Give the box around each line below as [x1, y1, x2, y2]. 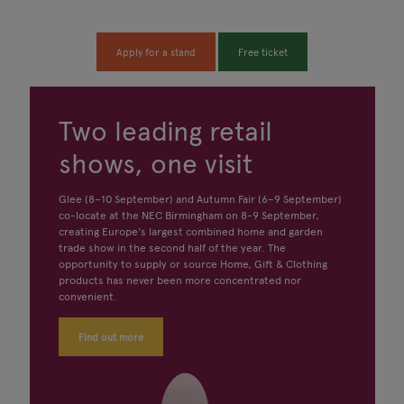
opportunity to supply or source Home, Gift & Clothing [58, 258, 327, 271]
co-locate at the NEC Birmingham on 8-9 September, [58, 209, 319, 223]
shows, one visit [58, 147, 252, 181]
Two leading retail [58, 115, 272, 149]
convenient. [58, 290, 117, 304]
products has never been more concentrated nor [58, 274, 301, 288]
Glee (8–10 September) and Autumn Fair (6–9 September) [58, 193, 342, 207]
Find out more [78, 330, 143, 344]
